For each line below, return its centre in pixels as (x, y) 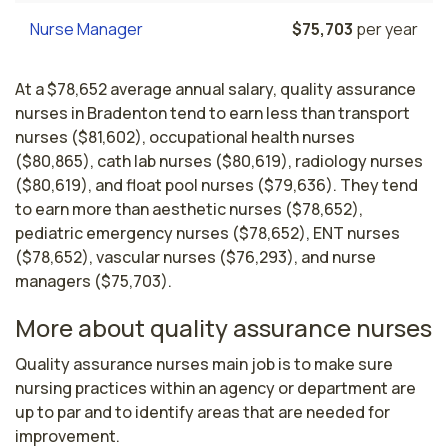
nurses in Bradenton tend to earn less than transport (212, 113)
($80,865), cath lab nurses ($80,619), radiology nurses (219, 161)
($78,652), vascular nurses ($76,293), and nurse (195, 257)
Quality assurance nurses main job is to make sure (204, 364)
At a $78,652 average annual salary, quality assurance (215, 89)
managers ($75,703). (93, 281)
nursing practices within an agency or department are (215, 388)
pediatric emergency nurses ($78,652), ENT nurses (207, 233)
